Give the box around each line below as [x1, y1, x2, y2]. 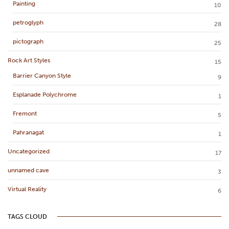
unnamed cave [8, 166, 49, 174]
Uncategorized [8, 147, 50, 155]
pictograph [13, 37, 43, 45]
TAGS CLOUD [8, 213, 47, 220]
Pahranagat [13, 128, 44, 136]
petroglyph [13, 18, 43, 26]
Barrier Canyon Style [13, 72, 71, 79]
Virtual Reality [8, 185, 47, 193]
